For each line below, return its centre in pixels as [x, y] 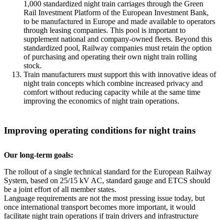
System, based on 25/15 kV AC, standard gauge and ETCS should [107, 180]
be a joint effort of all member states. [60, 189]
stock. [33, 66]
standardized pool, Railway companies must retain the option [118, 48]
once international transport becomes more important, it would [100, 207]
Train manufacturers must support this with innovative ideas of [120, 74]
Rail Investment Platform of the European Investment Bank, [116, 13]
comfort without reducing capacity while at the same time [112, 92]
